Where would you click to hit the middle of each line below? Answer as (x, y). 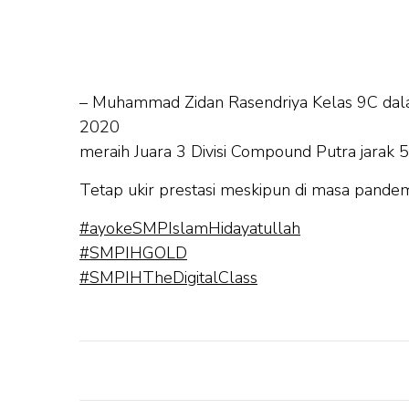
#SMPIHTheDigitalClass (168, 277)
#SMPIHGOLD (133, 252)
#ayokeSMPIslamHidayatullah (190, 228)
